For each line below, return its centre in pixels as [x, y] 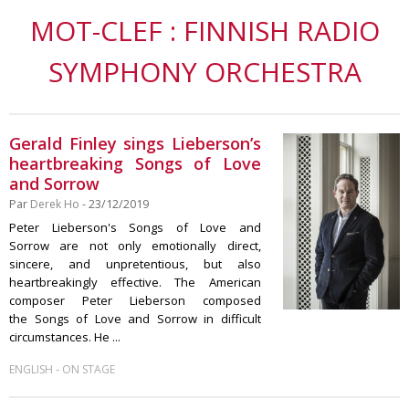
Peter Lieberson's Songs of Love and [135, 227]
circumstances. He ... [65, 337]
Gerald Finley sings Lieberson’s [135, 143]
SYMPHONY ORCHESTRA [204, 72]
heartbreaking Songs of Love [135, 163]
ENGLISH [31, 369]
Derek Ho [55, 204]
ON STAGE [89, 369]
